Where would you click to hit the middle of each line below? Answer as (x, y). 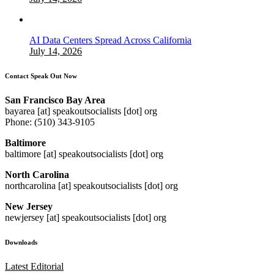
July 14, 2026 (56, 51)
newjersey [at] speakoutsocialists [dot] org (86, 217)
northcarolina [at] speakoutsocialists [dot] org (91, 185)
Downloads (21, 242)
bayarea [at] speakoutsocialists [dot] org (81, 111)
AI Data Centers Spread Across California (110, 40)
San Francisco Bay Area (55, 100)
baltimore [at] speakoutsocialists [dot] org (84, 154)
